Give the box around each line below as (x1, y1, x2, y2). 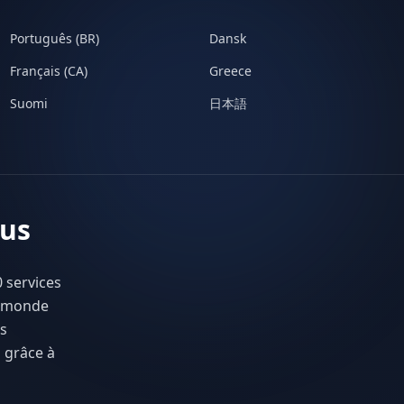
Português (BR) (9, 30, 99, 47)
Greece (208, 62, 252, 79)
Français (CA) (9, 62, 87, 79)
